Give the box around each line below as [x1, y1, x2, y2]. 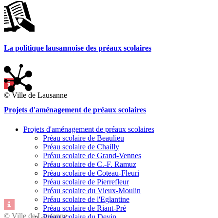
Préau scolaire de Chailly [43, 142, 119, 151]
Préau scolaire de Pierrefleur [43, 177, 129, 186]
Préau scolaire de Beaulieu [43, 133, 124, 142]
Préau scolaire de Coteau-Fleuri [43, 168, 139, 177]
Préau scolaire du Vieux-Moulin [43, 186, 141, 195]
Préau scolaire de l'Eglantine [43, 195, 129, 203]
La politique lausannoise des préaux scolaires [4, 43, 151, 52]
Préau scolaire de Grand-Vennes [43, 151, 141, 160]
